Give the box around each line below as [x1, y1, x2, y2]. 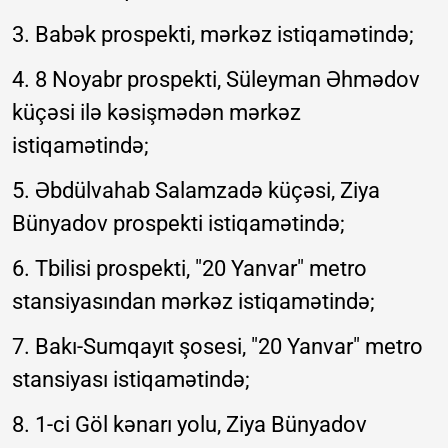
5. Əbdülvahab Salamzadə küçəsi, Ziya [12, 177, 380, 203]
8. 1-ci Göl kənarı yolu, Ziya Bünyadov [12, 411, 367, 437]
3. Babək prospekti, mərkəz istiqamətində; [12, 21, 414, 47]
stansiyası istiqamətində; [12, 366, 250, 392]
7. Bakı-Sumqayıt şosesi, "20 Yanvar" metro [12, 333, 423, 359]
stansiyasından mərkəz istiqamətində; [12, 288, 375, 314]
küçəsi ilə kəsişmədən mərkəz [12, 99, 301, 125]
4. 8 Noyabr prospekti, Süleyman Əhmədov [12, 66, 420, 92]
